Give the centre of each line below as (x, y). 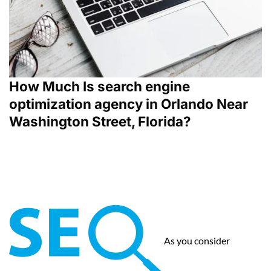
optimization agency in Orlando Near (129, 104)
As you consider (197, 241)
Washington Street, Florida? (100, 121)
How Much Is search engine (100, 86)
